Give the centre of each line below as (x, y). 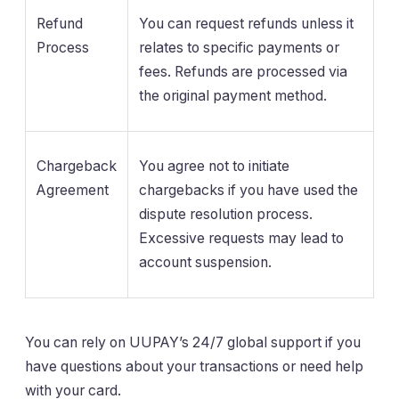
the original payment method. (233, 96)
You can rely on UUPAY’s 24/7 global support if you (193, 343)
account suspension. (205, 263)
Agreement (73, 191)
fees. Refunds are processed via (243, 72)
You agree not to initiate (214, 167)
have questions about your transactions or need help (194, 367)
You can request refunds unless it (246, 24)
